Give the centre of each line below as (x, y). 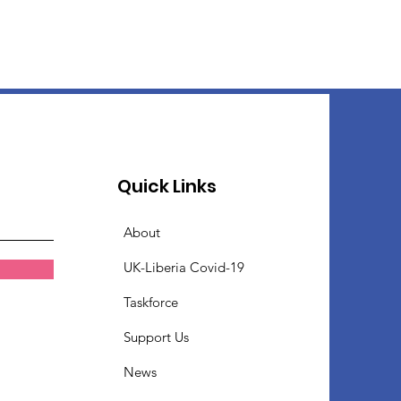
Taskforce (151, 303)
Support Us (157, 337)
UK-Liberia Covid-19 (184, 268)
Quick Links (167, 187)
